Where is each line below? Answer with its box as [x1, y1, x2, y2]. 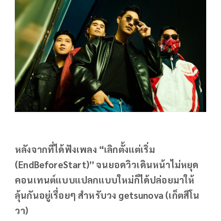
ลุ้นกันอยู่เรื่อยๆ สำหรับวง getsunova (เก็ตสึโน [15, 188, 200, 201]
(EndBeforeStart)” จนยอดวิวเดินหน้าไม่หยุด [15, 158, 199, 170]
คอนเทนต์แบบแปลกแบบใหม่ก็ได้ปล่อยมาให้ [15, 173, 195, 185]
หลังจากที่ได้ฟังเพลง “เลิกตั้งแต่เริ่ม [15, 143, 155, 155]
